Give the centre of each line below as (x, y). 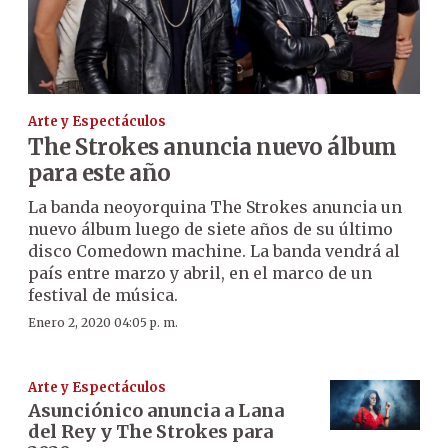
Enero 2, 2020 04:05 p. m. (103, 322)
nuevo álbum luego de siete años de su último (210, 228)
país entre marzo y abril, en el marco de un (200, 272)
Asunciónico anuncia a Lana (156, 410)
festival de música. (103, 294)
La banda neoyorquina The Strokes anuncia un (215, 206)
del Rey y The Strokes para (150, 431)
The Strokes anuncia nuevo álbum (212, 146)
